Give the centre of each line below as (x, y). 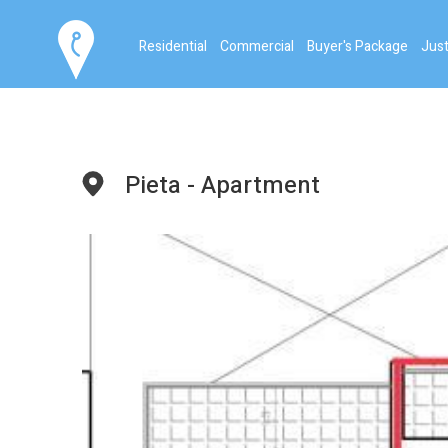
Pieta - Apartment (223, 185)
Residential (173, 46)
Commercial (257, 46)
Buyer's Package (357, 46)
